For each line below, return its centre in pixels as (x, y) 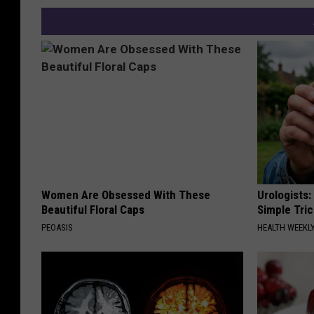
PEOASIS (57, 227)
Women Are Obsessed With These (126, 194)
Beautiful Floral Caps (93, 209)
